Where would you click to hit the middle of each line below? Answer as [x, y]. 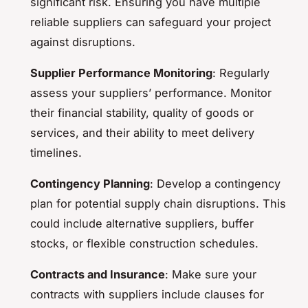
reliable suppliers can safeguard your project [151, 22]
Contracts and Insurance [98, 274]
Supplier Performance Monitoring [121, 73]
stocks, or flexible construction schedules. [144, 243]
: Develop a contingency [215, 183]
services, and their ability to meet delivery [142, 132]
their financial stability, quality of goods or [142, 112]
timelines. [56, 152]
